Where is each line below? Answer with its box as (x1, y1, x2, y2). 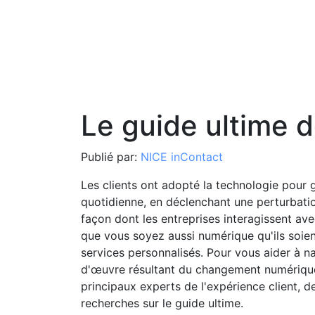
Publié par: (80, 150, 141, 165)
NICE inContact (140, 150, 223, 165)
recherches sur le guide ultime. (80, 296, 243, 311)
